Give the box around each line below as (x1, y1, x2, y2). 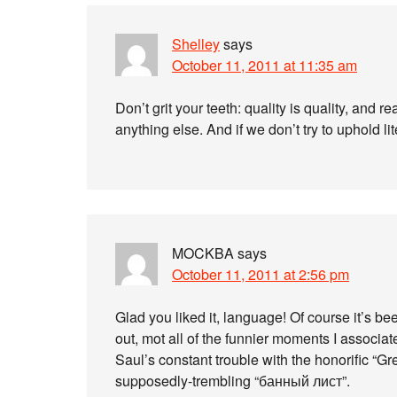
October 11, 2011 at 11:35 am (172, 55, 357, 75)
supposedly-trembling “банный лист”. (115, 370, 350, 391)
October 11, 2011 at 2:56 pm (172, 264, 349, 284)
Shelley (172, 34, 220, 54)
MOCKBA (172, 243, 234, 263)
